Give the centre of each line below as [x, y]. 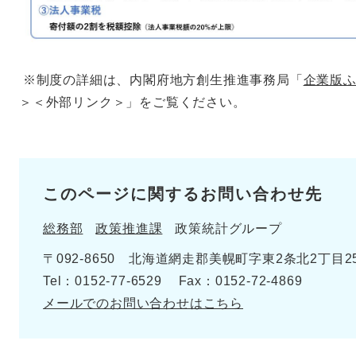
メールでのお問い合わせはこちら [143, 304]
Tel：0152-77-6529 [103, 281]
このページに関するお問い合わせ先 [183, 194]
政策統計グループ [228, 229]
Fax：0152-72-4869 [240, 281]
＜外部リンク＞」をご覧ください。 [139, 103]
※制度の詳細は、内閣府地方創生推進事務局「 [161, 80]
